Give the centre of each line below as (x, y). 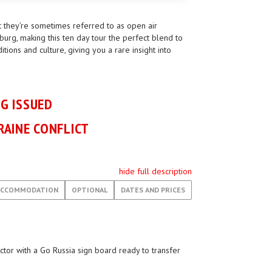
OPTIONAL (90, 190)
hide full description (155, 171)
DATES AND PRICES (153, 190)
